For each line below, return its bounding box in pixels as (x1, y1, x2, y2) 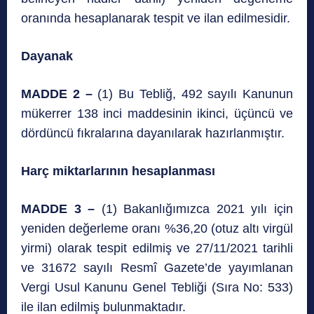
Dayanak (21, 49, 73, 64)
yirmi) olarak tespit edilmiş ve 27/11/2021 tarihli (21, 241, 293, 256)
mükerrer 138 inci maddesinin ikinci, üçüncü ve (21, 107, 293, 121)
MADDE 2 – (21, 87, 93, 102)
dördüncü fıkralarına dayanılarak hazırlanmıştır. (21, 126, 285, 141)
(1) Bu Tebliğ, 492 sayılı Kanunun (92, 87, 293, 102)
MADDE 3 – (21, 202, 95, 217)
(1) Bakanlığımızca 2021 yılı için (95, 202, 294, 217)
